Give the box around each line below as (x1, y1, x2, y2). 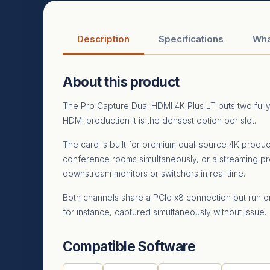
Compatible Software (63, 237, 196, 254)
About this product (63, 73, 180, 90)
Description (77, 33, 130, 45)
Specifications (159, 33, 224, 45)
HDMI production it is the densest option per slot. (63, 115, 256, 125)
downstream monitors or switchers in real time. (63, 168, 245, 178)
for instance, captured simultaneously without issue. (63, 206, 266, 217)
